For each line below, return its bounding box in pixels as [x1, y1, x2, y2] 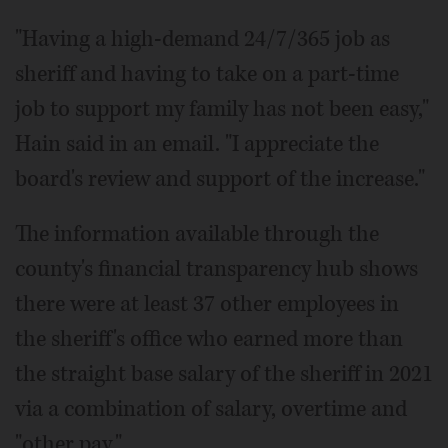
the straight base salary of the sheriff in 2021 [15, 358, 433, 389]
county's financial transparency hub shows [15, 253, 418, 284]
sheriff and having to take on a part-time [15, 58, 399, 89]
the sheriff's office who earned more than [15, 323, 403, 354]
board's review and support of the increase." [15, 163, 425, 194]
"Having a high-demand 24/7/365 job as [15, 23, 390, 54]
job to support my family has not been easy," [15, 93, 429, 124]
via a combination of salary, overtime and [15, 393, 407, 424]
